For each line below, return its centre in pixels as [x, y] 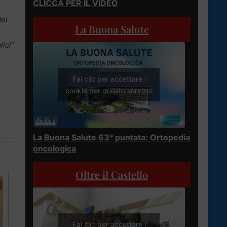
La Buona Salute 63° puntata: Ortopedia [111, 137]
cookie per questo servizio [109, 91]
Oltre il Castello [112, 174]
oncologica [54, 148]
